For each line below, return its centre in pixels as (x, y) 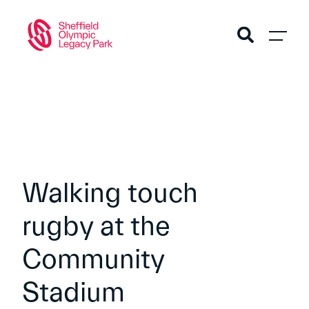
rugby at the (96, 227)
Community (93, 260)
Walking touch (110, 193)
